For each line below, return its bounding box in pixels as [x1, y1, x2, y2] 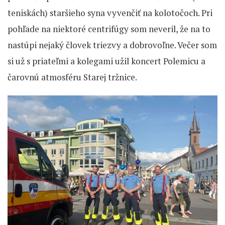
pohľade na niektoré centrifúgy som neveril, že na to [8, 23, 210, 35]
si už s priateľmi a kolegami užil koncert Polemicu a [8, 55, 205, 67]
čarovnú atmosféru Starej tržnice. [8, 71, 137, 83]
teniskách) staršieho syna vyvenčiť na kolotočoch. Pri [8, 7, 212, 19]
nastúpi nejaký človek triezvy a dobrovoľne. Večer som [8, 39, 217, 51]
